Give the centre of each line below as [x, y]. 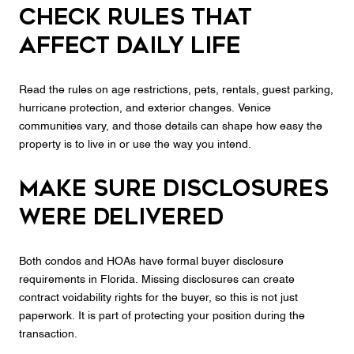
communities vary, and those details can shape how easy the [171, 126]
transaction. [48, 334]
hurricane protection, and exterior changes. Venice [145, 108]
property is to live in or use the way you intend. [135, 144]
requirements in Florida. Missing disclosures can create [157, 279]
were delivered [121, 217]
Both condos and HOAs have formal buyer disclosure [151, 261]
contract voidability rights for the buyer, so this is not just [158, 298]
